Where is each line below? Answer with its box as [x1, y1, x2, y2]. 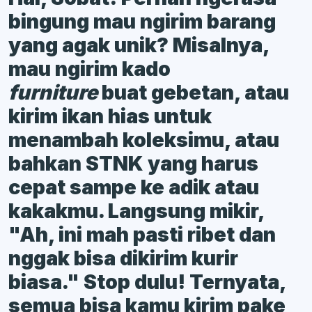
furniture [8, 79, 102, 104]
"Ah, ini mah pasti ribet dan [8, 221, 276, 247]
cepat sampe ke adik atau [8, 174, 259, 199]
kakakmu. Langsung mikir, [8, 198, 264, 223]
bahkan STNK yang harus [8, 150, 258, 175]
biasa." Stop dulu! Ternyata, [8, 269, 286, 294]
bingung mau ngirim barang [8, 8, 276, 33]
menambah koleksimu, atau [8, 127, 279, 152]
